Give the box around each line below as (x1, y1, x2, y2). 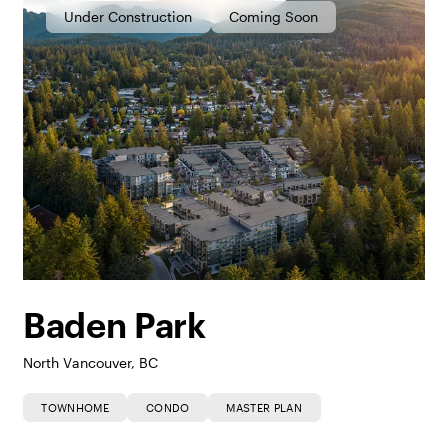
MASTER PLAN (226, 400, 303, 414)
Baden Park (22, 310, 206, 344)
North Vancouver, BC (22, 353, 158, 371)
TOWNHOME (41, 400, 110, 414)
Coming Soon (229, 8, 319, 26)
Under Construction (64, 8, 193, 26)
